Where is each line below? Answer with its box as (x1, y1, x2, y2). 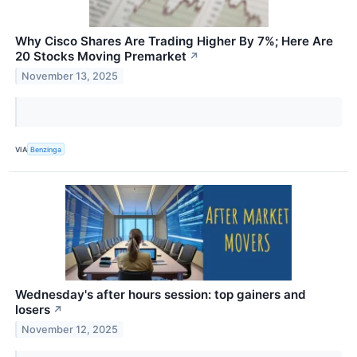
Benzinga (30, 144, 62, 154)
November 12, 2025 (22, 324, 119, 336)
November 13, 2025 (22, 70, 119, 83)
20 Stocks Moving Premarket (15, 49, 186, 65)
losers (15, 302, 50, 318)
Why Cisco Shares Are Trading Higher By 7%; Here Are (15, 33, 333, 49)
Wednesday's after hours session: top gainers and (15, 287, 306, 303)
